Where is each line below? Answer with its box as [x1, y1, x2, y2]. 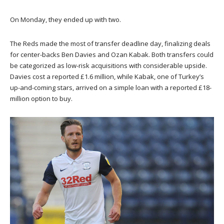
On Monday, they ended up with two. [10, 15, 121, 24]
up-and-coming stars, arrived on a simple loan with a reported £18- [10, 83, 211, 92]
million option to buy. [10, 94, 72, 103]
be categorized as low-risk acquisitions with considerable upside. [10, 61, 207, 70]
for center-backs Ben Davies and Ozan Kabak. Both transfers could [10, 50, 213, 59]
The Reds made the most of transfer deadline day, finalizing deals [10, 39, 210, 48]
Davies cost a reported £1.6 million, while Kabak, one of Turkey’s [10, 72, 204, 81]
